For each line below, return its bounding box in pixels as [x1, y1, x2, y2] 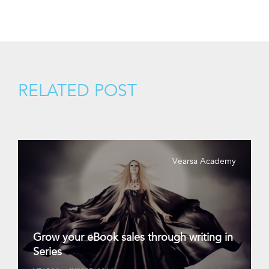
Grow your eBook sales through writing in [33, 229, 233, 244]
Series [33, 244, 62, 258]
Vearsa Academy [172, 155, 236, 166]
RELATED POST [18, 80, 137, 101]
